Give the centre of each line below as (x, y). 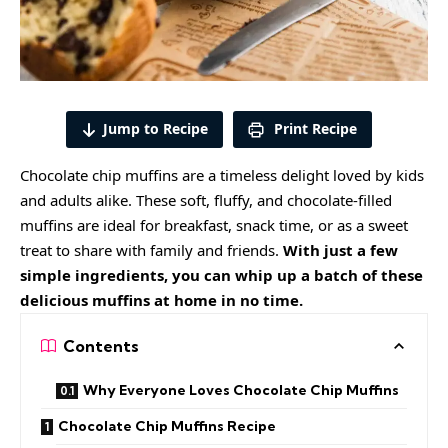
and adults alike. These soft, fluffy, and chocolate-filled (206, 200)
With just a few (340, 250)
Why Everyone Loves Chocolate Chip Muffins (241, 390)
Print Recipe (313, 128)
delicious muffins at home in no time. (161, 300)
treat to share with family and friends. (151, 250)
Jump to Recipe (155, 128)
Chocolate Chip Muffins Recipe (167, 426)
